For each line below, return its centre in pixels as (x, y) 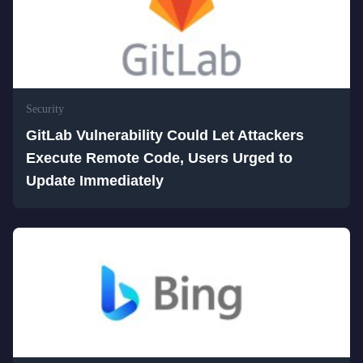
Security (45, 109)
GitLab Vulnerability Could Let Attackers (165, 135)
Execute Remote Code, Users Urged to (159, 158)
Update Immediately (95, 181)
